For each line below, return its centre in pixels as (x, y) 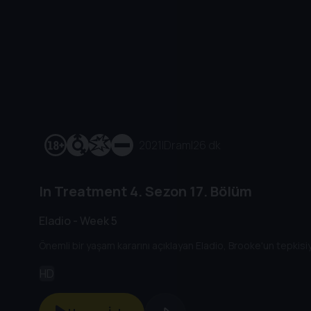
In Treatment (83, 192)
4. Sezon (157, 192)
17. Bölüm (219, 192)
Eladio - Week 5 (78, 220)
